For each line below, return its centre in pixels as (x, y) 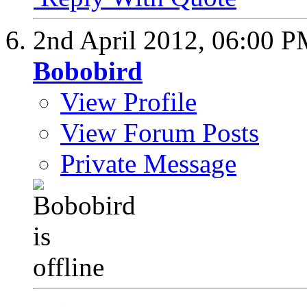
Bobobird (88, 71)
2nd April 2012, (122, 40)
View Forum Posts (160, 133)
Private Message (148, 164)
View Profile (128, 102)
